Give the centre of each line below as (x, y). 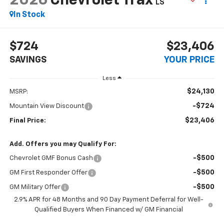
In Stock (29, 15)
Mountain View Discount (46, 106)
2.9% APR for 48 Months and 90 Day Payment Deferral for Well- (108, 200)
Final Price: (27, 121)
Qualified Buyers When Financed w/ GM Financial (108, 210)
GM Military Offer (35, 187)
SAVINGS (28, 60)
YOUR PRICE (189, 60)
